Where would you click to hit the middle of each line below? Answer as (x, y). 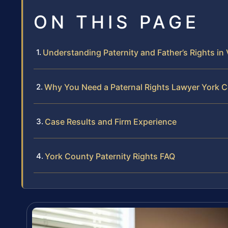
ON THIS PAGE (117, 22)
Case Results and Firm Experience (111, 122)
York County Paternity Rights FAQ (110, 156)
